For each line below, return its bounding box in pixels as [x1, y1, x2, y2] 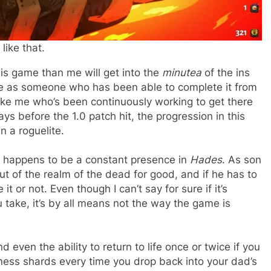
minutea [162, 67, 204, 79]
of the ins [204, 67, 250, 79]
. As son [222, 154, 261, 166]
